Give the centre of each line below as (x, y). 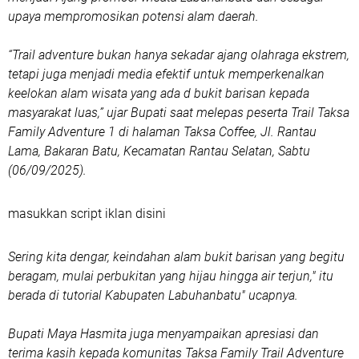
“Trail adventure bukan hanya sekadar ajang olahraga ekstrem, (179, 55)
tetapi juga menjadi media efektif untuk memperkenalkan (166, 74)
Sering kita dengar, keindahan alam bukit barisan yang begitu (176, 257)
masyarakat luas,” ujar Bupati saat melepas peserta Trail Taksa (179, 113)
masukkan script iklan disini (87, 214)
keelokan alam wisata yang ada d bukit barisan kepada (159, 93)
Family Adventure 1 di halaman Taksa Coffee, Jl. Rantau (162, 132)
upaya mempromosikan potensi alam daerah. (133, 16)
